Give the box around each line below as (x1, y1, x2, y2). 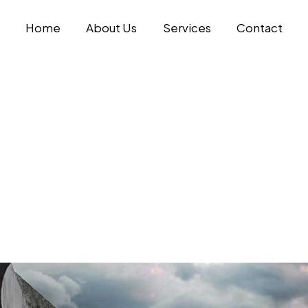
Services (162, 19, 211, 35)
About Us (86, 19, 137, 35)
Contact (236, 19, 283, 35)
